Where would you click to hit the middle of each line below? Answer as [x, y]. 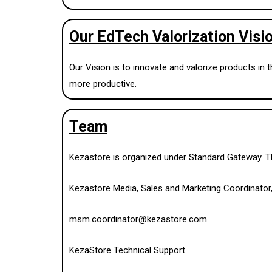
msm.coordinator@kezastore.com [138, 219]
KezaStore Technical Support [127, 250]
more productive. [103, 83]
